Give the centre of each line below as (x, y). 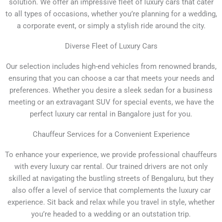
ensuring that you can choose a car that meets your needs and (111, 79)
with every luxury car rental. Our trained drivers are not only (111, 167)
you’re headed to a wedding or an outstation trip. (111, 214)
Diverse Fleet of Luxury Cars (111, 46)
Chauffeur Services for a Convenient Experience (111, 135)
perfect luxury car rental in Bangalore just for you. (111, 114)
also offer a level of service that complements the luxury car (111, 191)
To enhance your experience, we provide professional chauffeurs (111, 155)
